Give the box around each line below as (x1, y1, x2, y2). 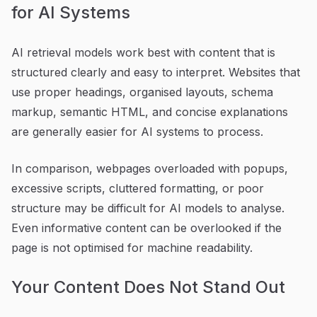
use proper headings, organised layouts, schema (11, 84, 273, 99)
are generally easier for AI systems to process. (11, 124, 263, 139)
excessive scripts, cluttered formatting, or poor (11, 180, 264, 195)
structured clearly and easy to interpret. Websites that (11, 64, 300, 79)
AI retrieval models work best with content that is (11, 45, 275, 59)
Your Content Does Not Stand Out (11, 276, 285, 297)
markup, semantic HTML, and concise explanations (11, 104, 288, 119)
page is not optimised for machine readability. (11, 240, 253, 255)
